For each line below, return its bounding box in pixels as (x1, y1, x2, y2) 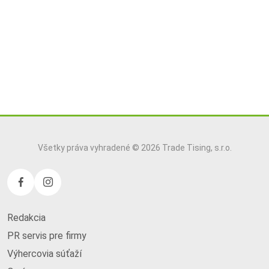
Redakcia (7, 212, 46, 224)
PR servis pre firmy (7, 230, 86, 242)
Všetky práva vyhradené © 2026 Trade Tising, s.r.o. (37, 143, 232, 153)
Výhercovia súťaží (7, 248, 82, 260)
